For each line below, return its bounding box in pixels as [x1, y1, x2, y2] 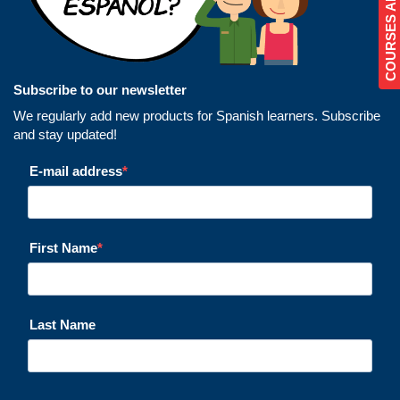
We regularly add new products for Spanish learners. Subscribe [13, 107, 380, 123]
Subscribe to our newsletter [13, 81, 187, 97]
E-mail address [29, 162, 122, 179]
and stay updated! [13, 126, 117, 142]
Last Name [29, 316, 96, 332]
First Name [29, 239, 97, 255]
